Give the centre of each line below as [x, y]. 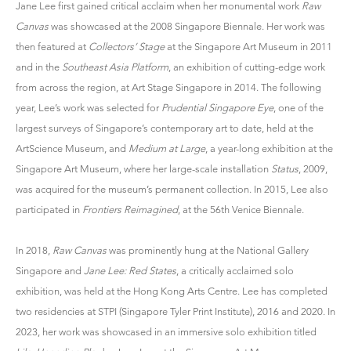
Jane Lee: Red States [130, 270]
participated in [49, 209]
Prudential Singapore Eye [217, 107]
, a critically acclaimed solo [235, 270]
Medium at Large [167, 148]
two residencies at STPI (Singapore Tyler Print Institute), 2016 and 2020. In [175, 311]
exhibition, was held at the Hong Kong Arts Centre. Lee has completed [172, 291]
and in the [39, 67]
